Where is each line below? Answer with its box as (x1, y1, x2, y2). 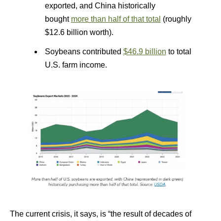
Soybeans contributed (44, 47, 123, 56)
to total (166, 47, 191, 56)
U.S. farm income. (44, 61, 107, 69)
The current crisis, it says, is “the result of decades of (10, 209, 191, 218)
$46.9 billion (123, 47, 166, 56)
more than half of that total (71, 15, 161, 23)
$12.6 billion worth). (44, 28, 113, 37)
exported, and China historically (44, 1, 155, 10)
